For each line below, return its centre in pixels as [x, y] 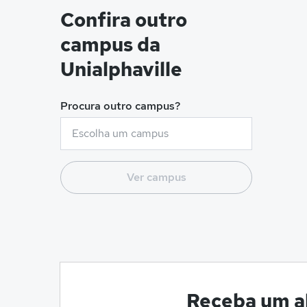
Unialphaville [121, 69]
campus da [110, 45]
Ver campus [156, 177]
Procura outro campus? [120, 106]
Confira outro [124, 20]
